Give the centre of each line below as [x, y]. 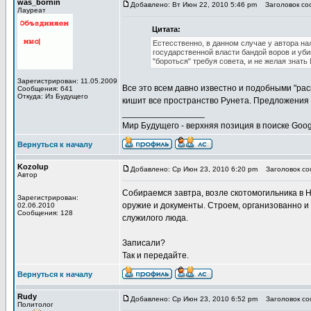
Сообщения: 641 [45, 89]
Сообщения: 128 [45, 213]
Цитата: [166, 29]
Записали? [144, 243]
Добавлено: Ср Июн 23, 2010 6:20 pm [194, 169]
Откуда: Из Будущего [53, 96]
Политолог [35, 304]
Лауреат [32, 10]
